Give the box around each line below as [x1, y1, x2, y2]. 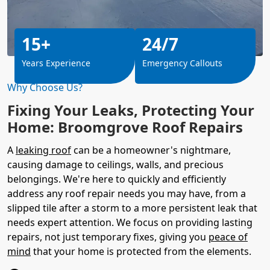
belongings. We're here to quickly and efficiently [7, 172, 226, 186]
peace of [209, 230, 248, 243]
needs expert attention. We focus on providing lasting [7, 215, 253, 229]
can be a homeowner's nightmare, [71, 143, 231, 157]
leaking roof [16, 143, 71, 157]
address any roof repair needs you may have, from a [7, 186, 246, 200]
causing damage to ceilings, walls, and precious [7, 157, 224, 171]
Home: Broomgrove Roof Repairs [7, 116, 243, 137]
